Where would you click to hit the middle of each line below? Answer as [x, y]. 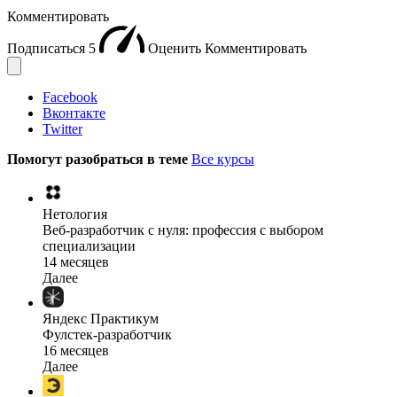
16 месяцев [76, 350]
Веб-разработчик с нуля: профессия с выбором [183, 230]
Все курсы [223, 159]
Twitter [62, 128]
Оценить [176, 48]
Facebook [70, 97]
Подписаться [48, 48]
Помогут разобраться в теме [99, 159]
